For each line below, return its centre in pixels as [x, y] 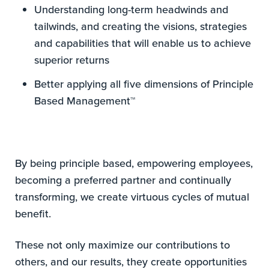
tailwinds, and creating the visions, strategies [141, 26]
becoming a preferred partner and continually [123, 180]
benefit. [33, 214]
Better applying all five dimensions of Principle [144, 84]
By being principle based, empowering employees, [134, 163]
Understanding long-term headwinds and [131, 10]
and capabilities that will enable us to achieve [143, 43]
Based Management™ [86, 101]
